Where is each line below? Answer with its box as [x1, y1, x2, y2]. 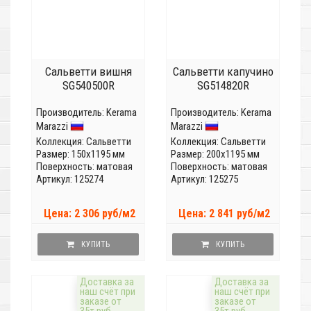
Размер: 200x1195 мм [171, 148, 260, 161]
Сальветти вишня [44, 65, 132, 79]
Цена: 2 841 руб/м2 [178, 207, 270, 221]
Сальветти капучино [172, 65, 274, 79]
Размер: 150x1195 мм [36, 148, 125, 161]
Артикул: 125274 [36, 173, 103, 186]
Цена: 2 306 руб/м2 [44, 207, 135, 221]
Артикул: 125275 [171, 173, 238, 186]
